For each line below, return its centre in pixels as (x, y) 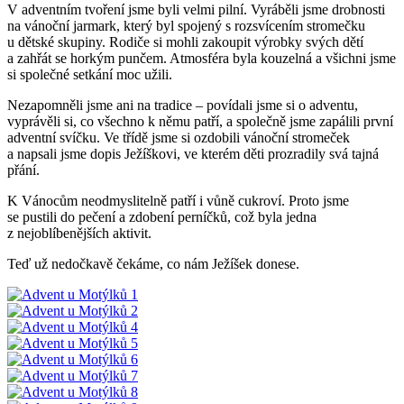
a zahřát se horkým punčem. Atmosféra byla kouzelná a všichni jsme (202, 58)
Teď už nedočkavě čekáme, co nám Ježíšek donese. (155, 263)
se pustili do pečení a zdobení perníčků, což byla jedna (162, 216)
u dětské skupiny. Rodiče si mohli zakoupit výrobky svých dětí (185, 41)
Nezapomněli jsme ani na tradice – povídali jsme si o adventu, (183, 105)
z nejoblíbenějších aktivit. (81, 233)
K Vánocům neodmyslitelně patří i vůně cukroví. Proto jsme (178, 200)
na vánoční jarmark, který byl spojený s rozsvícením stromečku (186, 25)
